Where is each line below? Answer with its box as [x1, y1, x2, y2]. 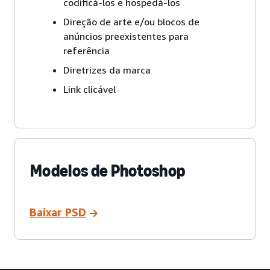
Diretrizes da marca [63, 64, 151, 77]
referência [63, 45, 110, 57]
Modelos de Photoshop [30, 161, 186, 181]
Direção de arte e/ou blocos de [63, 16, 199, 28]
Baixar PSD [30, 205, 86, 219]
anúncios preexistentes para [63, 30, 189, 43]
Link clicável [63, 83, 116, 96]
